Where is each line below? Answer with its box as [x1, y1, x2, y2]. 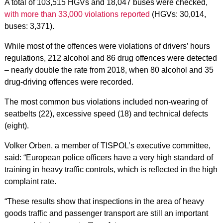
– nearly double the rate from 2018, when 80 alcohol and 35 [4, 65, 214, 74]
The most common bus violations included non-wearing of [4, 97, 208, 106]
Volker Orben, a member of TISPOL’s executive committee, [4, 141, 211, 150]
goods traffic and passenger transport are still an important [4, 209, 208, 218]
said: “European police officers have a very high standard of [4, 153, 213, 162]
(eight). [4, 121, 29, 130]
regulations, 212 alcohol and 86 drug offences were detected [4, 53, 217, 62]
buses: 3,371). [4, 21, 54, 30]
